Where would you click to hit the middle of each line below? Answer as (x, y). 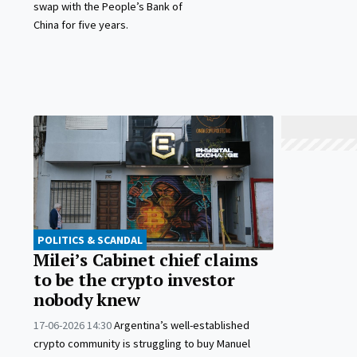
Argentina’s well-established (182, 326)
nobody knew (87, 300)
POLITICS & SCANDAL (90, 240)
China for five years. (81, 25)
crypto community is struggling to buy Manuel (142, 344)
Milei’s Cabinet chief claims (146, 260)
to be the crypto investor (134, 280)
